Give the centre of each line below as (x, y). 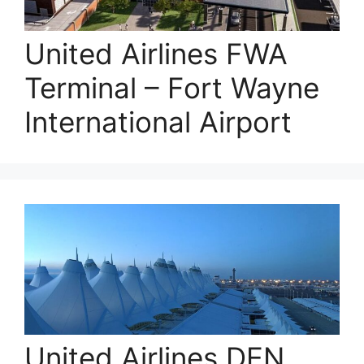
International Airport (158, 121)
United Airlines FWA (156, 53)
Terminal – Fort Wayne (172, 87)
